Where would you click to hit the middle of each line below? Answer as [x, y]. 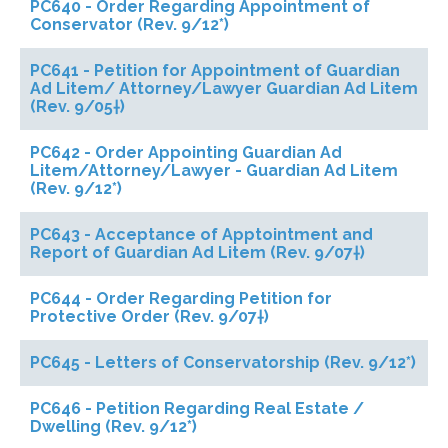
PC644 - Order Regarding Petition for [181, 298]
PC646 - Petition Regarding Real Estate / [197, 408]
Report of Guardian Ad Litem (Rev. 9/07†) [197, 252]
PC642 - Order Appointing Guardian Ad [186, 152]
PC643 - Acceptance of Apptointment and [201, 234]
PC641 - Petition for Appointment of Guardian [215, 70]
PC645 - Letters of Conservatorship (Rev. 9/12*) [223, 362]
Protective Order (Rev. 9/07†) [149, 316]
